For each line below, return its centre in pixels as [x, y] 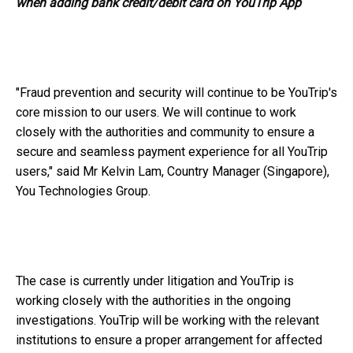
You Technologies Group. [83, 191]
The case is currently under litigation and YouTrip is [155, 281]
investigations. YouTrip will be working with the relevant [167, 321]
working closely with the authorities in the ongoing [153, 301]
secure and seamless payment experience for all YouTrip [172, 152]
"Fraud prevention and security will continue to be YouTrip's [176, 93]
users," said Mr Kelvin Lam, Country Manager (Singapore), [173, 172]
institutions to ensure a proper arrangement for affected [169, 340]
